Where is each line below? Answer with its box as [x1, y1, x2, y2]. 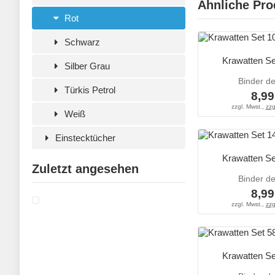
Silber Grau [62, 61, 110, 71]
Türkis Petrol [62, 85, 116, 95]
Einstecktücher [53, 133, 116, 143]
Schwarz [62, 37, 101, 47]
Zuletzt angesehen [32, 162, 139, 176]
